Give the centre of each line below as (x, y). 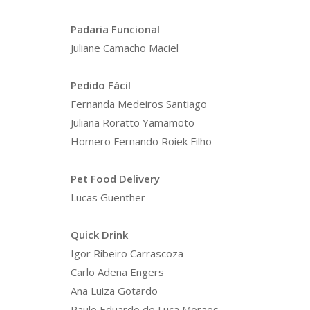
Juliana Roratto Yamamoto (133, 122)
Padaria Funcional (115, 29)
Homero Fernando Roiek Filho (141, 141)
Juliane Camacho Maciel (125, 48)
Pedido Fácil (101, 85)
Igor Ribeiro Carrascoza (127, 253)
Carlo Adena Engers (117, 272)
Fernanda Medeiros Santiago (139, 104)
